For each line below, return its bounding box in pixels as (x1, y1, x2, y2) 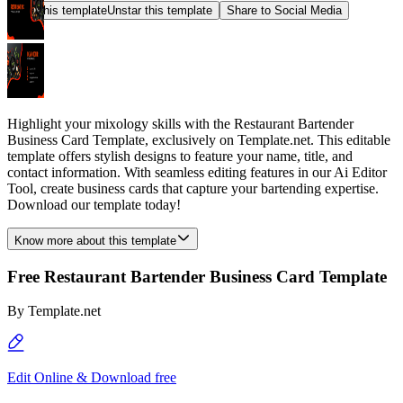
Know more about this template (14, 234, 176, 247)
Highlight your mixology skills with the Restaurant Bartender (7, 116, 354, 131)
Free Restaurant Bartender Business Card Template (7, 266, 387, 286)
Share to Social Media (227, 4, 342, 17)
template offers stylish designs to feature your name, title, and (7, 148, 353, 164)
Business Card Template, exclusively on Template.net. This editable (7, 132, 390, 148)
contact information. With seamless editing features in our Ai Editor (7, 165, 387, 180)
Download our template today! (7, 197, 181, 212)
